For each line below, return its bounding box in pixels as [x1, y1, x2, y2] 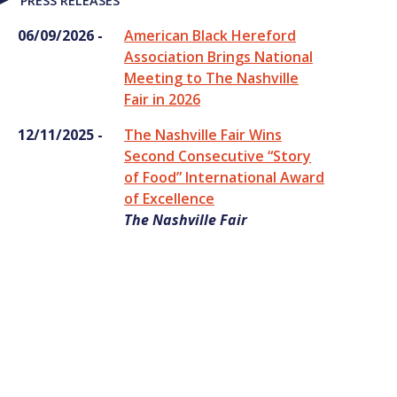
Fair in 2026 [124, 89, 200, 109]
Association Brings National [124, 46, 313, 66]
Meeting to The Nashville [124, 67, 299, 88]
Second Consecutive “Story [124, 145, 311, 166]
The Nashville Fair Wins [124, 124, 282, 144]
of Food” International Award [124, 167, 324, 187]
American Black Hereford [124, 25, 296, 45]
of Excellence [124, 188, 214, 208]
